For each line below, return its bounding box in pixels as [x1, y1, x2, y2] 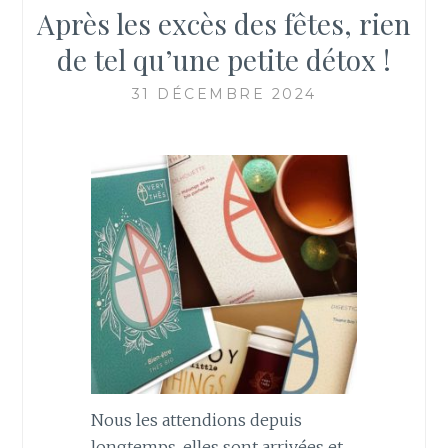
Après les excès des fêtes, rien [37, 4, 411, 42]
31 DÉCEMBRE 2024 [131, 84, 317, 103]
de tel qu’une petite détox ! [57, 40, 391, 78]
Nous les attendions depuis [90, 409, 302, 430]
